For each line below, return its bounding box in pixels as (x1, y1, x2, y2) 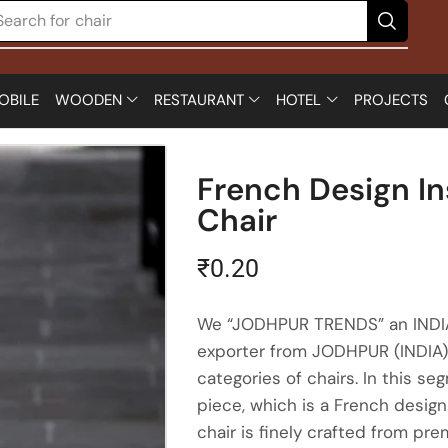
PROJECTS (353, 90, 428, 110)
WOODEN (54, 90, 122, 110)
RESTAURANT (154, 90, 244, 110)
